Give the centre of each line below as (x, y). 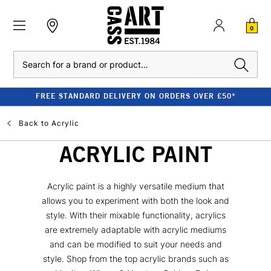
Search (25, 57)
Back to (34, 123)
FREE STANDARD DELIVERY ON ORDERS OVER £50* (135, 96)
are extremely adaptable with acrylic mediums (135, 229)
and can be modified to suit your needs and (135, 244)
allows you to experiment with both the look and (135, 200)
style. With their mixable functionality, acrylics (135, 215)
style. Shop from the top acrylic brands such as (135, 258)
